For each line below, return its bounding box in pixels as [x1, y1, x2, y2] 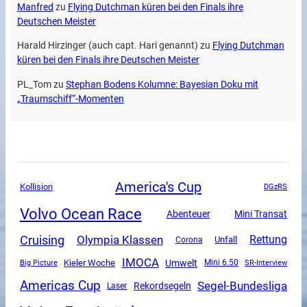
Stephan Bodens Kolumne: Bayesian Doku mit [65, 78, 258, 90]
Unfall [214, 234, 238, 245]
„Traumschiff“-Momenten [16, 93, 124, 105]
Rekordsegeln [133, 280, 191, 292]
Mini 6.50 [204, 258, 238, 268]
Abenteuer [166, 208, 210, 220]
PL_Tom [16, 78, 51, 90]
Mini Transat [234, 208, 288, 219]
